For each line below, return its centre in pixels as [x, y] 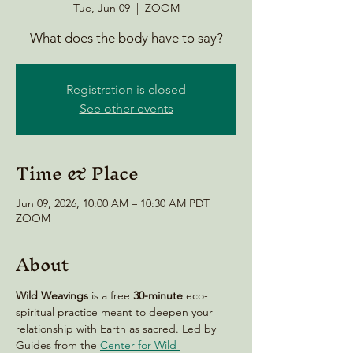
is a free [112, 295]
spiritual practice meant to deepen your [116, 312]
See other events [126, 108]
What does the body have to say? [126, 38]
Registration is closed [126, 89]
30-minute [158, 295]
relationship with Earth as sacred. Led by [117, 329]
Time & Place [77, 173]
